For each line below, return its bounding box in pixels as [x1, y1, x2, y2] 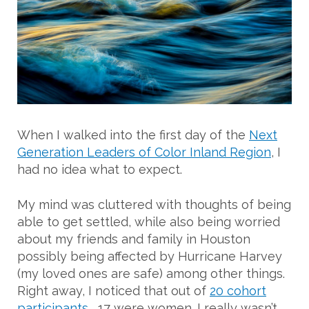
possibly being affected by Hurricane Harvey [17, 248, 282, 263]
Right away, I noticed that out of [17, 283, 210, 298]
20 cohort [210, 283, 266, 298]
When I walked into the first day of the [17, 127, 249, 142]
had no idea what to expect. [17, 161, 182, 177]
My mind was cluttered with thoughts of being [17, 197, 291, 212]
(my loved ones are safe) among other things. [17, 266, 285, 281]
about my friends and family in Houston [17, 231, 250, 246]
